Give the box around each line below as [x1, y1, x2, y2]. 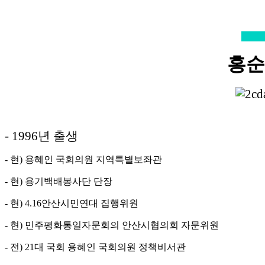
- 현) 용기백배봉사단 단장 [5, 176, 112, 187]
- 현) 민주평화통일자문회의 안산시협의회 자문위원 [5, 220, 219, 231]
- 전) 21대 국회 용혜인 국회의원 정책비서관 [5, 242, 186, 253]
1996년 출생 [12, 129, 78, 144]
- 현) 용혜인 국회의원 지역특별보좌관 [5, 154, 162, 165]
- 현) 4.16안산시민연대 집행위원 [5, 198, 138, 209]
